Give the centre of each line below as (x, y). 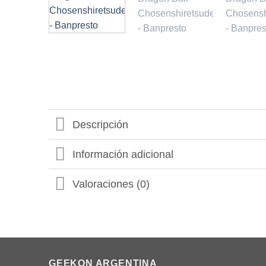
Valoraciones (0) (111, 184)
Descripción (101, 124)
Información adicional (123, 154)
